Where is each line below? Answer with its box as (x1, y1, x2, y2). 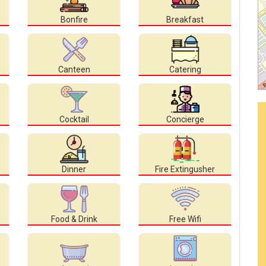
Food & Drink (50, 214, 97, 224)
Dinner (62, 164, 86, 175)
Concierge (166, 115, 204, 125)
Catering (169, 65, 201, 75)
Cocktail (59, 115, 89, 125)
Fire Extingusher (155, 164, 215, 175)
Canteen (58, 65, 90, 75)
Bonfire (60, 15, 88, 25)
